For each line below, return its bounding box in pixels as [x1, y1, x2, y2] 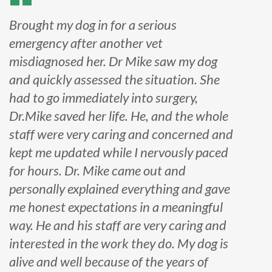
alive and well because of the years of [9, 253, 208, 270]
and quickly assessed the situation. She [9, 71, 220, 87]
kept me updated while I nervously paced [9, 144, 228, 160]
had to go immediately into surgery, [9, 89, 198, 106]
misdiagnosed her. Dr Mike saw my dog [9, 53, 217, 69]
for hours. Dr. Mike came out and [9, 162, 186, 178]
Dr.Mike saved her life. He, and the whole [9, 107, 228, 124]
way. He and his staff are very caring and [9, 217, 226, 233]
